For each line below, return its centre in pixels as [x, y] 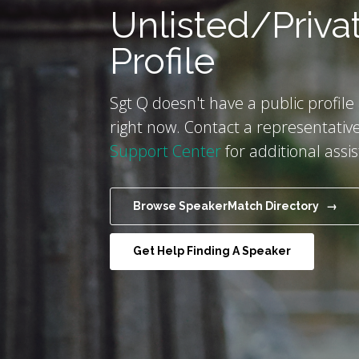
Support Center [166, 151]
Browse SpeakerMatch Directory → [236, 206]
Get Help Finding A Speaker [212, 251]
